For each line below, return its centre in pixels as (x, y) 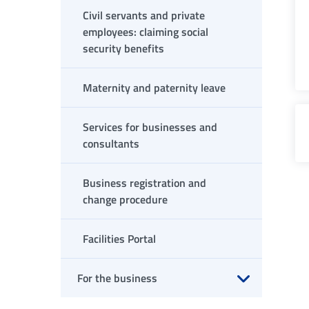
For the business (117, 278)
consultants (111, 143)
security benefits (123, 48)
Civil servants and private (144, 15)
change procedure (125, 199)
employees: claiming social (146, 32)
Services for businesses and (150, 127)
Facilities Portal (119, 239)
